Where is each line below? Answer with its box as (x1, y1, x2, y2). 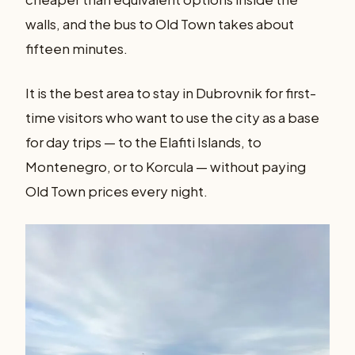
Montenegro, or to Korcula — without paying (25, 158, 306, 176)
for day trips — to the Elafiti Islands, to (25, 133, 261, 151)
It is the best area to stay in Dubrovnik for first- (25, 84, 316, 102)
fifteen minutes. (25, 39, 128, 57)
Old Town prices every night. (25, 182, 208, 200)
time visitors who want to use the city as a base (25, 109, 319, 127)
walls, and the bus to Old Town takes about (25, 14, 294, 32)
